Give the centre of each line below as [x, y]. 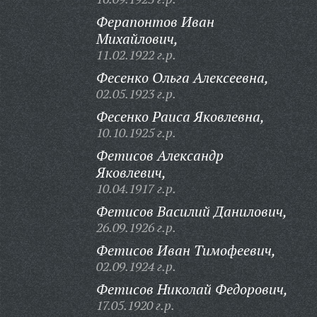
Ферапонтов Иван [155, 22]
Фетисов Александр [160, 155]
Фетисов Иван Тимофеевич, [186, 250]
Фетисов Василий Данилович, [191, 211]
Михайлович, [137, 39]
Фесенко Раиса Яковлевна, [180, 116]
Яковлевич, [131, 172]
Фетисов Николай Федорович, [192, 289]
